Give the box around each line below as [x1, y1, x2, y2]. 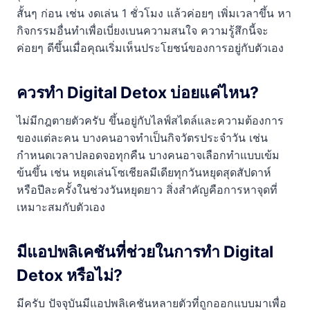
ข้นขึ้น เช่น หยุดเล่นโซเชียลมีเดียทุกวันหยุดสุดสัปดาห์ [17, 165, 271, 180]
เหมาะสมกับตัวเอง [17, 200, 105, 215]
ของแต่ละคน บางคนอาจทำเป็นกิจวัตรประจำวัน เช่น [17, 131, 268, 145]
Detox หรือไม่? [17, 265, 122, 285]
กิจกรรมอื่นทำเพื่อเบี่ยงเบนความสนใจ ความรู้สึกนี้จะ [17, 24, 268, 38]
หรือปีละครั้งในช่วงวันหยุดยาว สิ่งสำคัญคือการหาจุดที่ [17, 183, 277, 197]
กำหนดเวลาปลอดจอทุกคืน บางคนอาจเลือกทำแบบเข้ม [17, 148, 280, 163]
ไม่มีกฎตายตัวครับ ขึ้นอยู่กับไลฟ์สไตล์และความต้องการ [17, 113, 284, 128]
